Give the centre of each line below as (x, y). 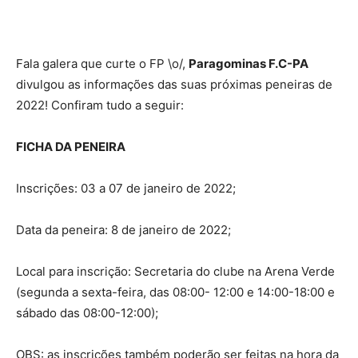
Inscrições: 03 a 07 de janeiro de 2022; (126, 189)
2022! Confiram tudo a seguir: (100, 105)
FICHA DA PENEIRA (71, 147)
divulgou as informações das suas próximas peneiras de (174, 85)
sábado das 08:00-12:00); (87, 313)
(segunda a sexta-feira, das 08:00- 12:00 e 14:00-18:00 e (175, 292)
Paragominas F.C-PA (249, 64)
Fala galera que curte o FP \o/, (102, 64)
